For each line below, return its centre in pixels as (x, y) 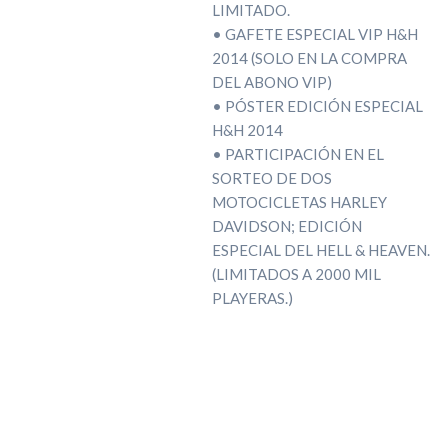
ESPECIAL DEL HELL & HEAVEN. (320, 249)
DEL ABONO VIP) (271, 81)
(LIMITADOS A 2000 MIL (296, 273)
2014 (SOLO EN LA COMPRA (309, 57)
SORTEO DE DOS (271, 177)
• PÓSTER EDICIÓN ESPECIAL (317, 105)
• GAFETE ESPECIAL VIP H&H (314, 33)
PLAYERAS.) (252, 297)
